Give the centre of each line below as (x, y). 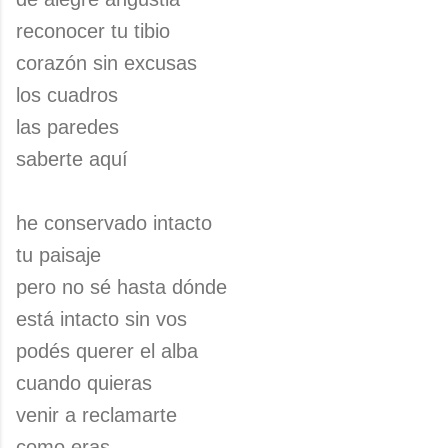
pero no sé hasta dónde (121, 287)
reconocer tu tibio (93, 31)
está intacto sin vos (101, 319)
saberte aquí (72, 159)
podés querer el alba (107, 351)
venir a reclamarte (96, 415)
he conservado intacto (114, 223)
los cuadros (67, 95)
